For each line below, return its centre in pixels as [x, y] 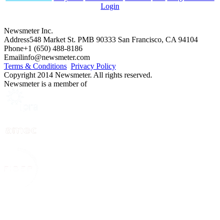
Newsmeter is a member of [45, 84]
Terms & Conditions [35, 66]
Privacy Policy [93, 66]
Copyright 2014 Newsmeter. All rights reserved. [78, 75]
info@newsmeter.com [56, 57]
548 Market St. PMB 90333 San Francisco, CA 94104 [114, 40]
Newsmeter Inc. [28, 31]
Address [17, 40]
